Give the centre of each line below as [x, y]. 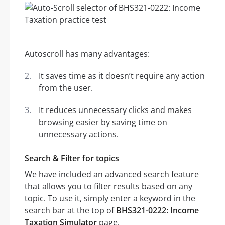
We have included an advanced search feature [112, 175]
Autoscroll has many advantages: [87, 54]
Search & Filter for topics [72, 158]
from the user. [66, 88]
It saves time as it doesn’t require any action [122, 76]
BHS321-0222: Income [157, 211]
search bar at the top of [70, 211]
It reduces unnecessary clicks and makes [115, 110]
